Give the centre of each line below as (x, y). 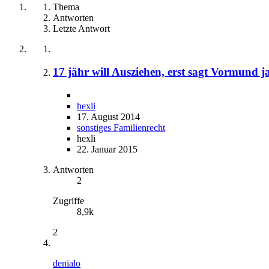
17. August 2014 (108, 117)
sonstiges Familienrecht (121, 128)
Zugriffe (68, 201)
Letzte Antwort (81, 28)
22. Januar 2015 (107, 150)
